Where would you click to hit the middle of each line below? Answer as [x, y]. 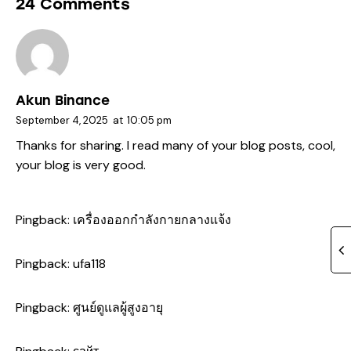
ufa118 [89, 264]
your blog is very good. [81, 165]
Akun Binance [63, 100]
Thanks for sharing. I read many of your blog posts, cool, [175, 146]
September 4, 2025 [62, 120]
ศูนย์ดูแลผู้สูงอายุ [118, 308]
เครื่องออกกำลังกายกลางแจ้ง [152, 220]
